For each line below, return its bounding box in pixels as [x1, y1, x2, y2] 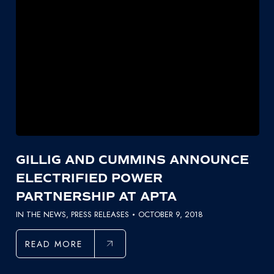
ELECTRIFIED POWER [15, 171, 163, 187]
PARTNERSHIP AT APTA [15, 189, 177, 205]
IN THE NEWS [15, 209, 66, 221]
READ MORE [24, 238, 83, 251]
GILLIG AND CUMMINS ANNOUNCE [15, 152, 249, 168]
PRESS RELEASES [70, 209, 129, 221]
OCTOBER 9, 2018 [138, 209, 203, 221]
